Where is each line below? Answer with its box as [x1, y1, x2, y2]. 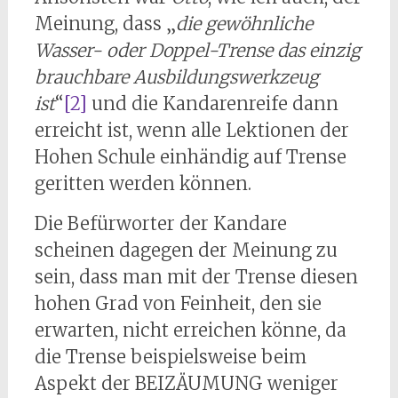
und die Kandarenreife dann [86, 92, 338, 115]
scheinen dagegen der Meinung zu [34, 239, 338, 262]
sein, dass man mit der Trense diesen [34, 266, 358, 289]
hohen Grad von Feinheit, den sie [34, 292, 322, 315]
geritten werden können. [34, 172, 251, 195]
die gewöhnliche [175, 12, 313, 36]
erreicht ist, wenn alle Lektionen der [34, 119, 349, 142]
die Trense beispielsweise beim [34, 346, 306, 369]
